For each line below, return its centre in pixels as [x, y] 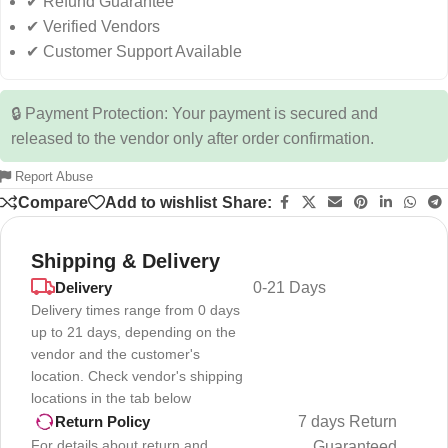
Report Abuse [52, 177]
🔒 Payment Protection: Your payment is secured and [194, 114]
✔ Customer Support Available [134, 52]
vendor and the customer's [115, 354]
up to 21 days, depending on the [133, 332]
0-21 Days [289, 288]
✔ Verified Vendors [93, 27]
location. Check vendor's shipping [137, 376]
